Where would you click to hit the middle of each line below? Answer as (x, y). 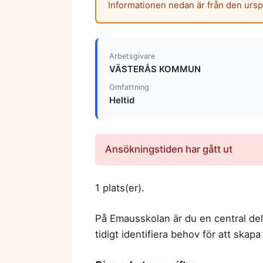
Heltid (122, 100)
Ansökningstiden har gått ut (168, 149)
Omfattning (129, 87)
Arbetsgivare (132, 56)
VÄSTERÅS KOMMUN (155, 69)
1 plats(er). (120, 188)
